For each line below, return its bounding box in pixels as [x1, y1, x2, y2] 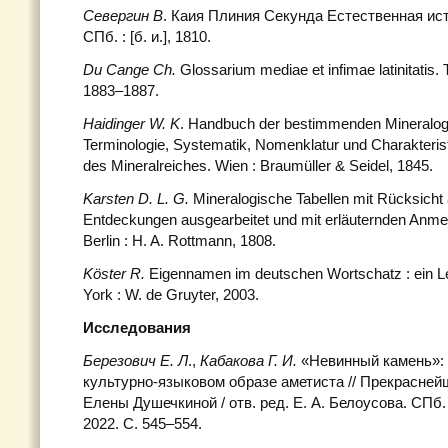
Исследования [83, 319, 191, 336]
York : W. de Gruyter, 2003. [83, 286, 259, 303]
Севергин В [83, 7, 163, 24]
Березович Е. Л [83, 352, 188, 369]
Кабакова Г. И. [200, 352, 301, 369]
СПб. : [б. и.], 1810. [83, 28, 211, 45]
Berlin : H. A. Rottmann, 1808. [83, 232, 276, 249]
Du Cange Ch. [83, 61, 180, 78]
